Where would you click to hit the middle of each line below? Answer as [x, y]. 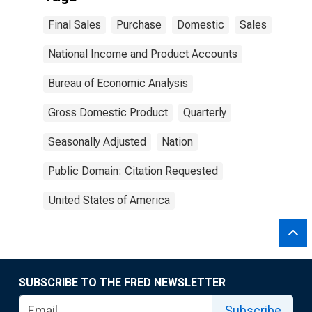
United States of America [109, 200]
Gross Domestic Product [108, 112]
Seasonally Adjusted [97, 142]
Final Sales [75, 25]
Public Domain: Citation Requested [133, 171]
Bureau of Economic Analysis [118, 83]
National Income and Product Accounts [143, 54]
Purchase [139, 25]
